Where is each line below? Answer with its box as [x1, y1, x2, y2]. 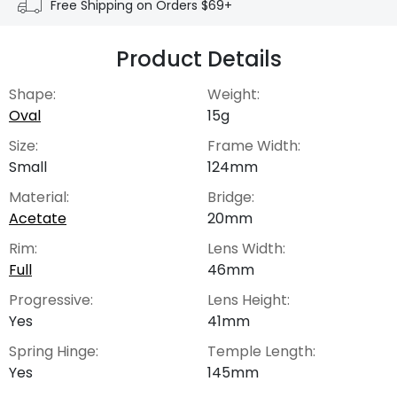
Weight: [207, 83, 260, 105]
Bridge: [207, 186, 254, 207]
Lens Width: [207, 237, 285, 259]
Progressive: [9, 289, 93, 310]
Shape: [9, 83, 56, 105]
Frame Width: [207, 135, 300, 156]
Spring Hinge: [9, 340, 98, 362]
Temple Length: [207, 340, 315, 362]
